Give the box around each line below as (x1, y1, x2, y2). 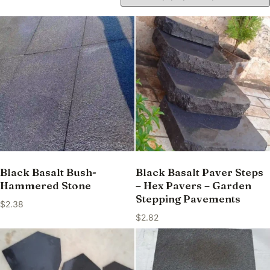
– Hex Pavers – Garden (135, 179, 251, 192)
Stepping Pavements (135, 192, 240, 206)
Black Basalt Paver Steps (135, 166, 263, 179)
